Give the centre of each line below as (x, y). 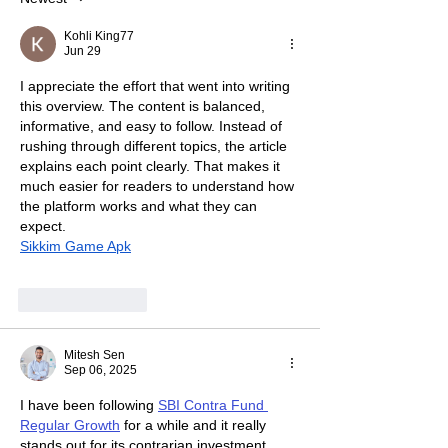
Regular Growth (70, 424)
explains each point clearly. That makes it (152, 165)
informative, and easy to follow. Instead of (153, 125)
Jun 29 (82, 50)
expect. (43, 225)
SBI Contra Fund (213, 404)
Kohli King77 (99, 35)
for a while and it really (195, 424)
